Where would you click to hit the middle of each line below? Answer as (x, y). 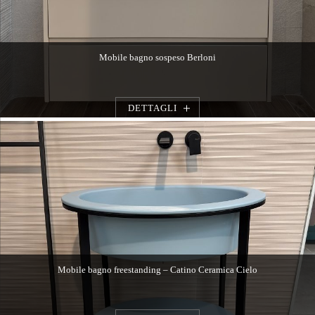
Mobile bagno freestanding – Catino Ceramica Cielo (157, 270)
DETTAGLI (152, 108)
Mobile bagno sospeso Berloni (157, 58)
